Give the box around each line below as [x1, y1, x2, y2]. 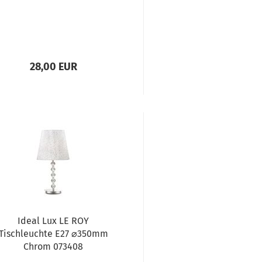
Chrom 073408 [23, 241, 84, 252]
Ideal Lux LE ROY [18, 215, 89, 226]
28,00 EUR [29, 60, 77, 73]
